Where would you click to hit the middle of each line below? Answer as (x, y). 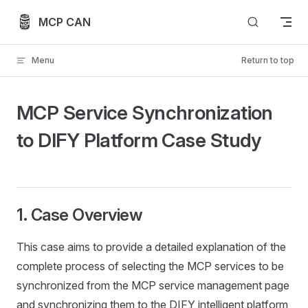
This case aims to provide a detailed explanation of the (151, 247)
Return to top (268, 60)
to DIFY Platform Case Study (139, 140)
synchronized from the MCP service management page (153, 285)
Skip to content (48, 17)
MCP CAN (65, 22)
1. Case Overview (80, 215)
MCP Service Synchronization (145, 113)
